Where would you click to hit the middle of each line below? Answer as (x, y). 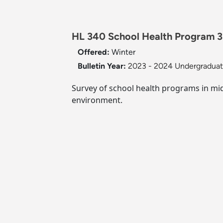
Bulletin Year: (102, 66)
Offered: (95, 52)
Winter (123, 52)
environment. (97, 100)
